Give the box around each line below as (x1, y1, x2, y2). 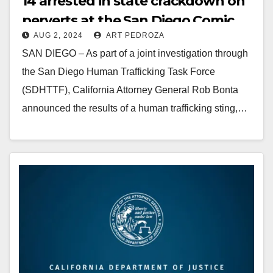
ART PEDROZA (104, 30, 165, 40)
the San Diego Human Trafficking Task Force (22, 66, 215, 77)
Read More (28, 130, 76, 141)
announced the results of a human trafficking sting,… (22, 102, 247, 113)
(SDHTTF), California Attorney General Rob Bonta (22, 84, 238, 95)
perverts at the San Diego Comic (22, 12, 234, 29)
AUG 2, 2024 (34, 30, 83, 40)
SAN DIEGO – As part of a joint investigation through (22, 48, 248, 58)
